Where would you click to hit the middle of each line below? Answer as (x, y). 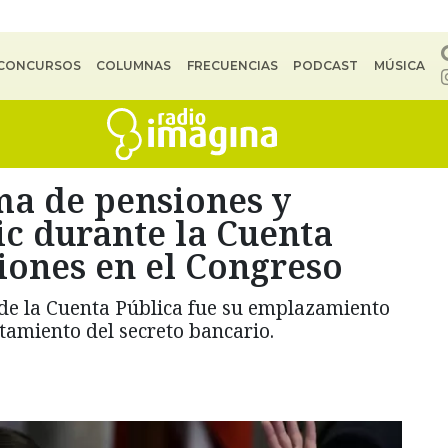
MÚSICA (399, 65)
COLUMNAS (134, 65)
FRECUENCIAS (232, 65)
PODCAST (326, 65)
